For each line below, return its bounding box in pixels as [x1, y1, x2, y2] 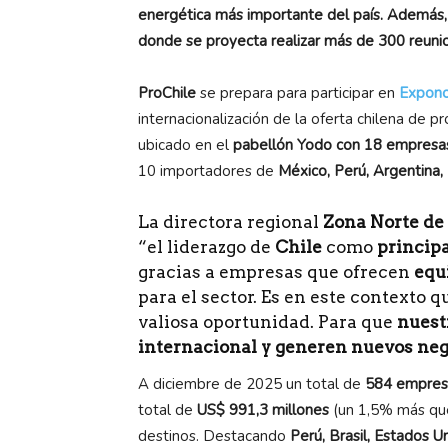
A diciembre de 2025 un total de [138, 373, 365, 394]
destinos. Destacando [138, 425, 290, 446]
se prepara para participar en [196, 82, 399, 103]
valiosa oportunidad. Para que [138, 311, 397, 332]
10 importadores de [138, 160, 278, 181]
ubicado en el [138, 134, 233, 155]
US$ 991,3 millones [197, 399, 329, 420]
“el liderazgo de [138, 236, 275, 257]
